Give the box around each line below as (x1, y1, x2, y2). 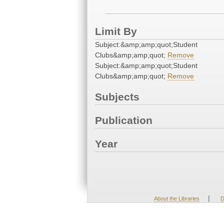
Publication (95, 114, 152, 126)
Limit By (95, 25, 137, 37)
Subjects (95, 91, 139, 103)
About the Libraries (153, 195, 199, 201)
